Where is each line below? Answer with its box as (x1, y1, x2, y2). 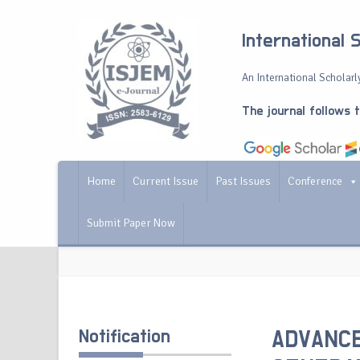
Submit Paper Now (87, 216, 175, 230)
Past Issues (215, 174, 271, 188)
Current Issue (133, 174, 198, 188)
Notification (79, 327, 170, 346)
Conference (288, 174, 342, 188)
